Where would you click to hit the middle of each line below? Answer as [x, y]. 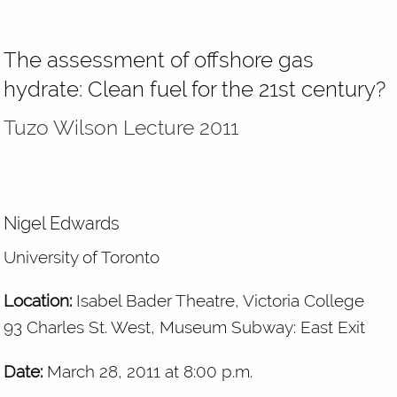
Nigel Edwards [62, 223]
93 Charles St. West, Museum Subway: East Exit [185, 327]
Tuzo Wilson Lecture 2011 [121, 127]
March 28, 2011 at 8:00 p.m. [148, 371]
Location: [38, 301]
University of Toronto [82, 257]
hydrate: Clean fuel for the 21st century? [195, 90]
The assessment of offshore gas [159, 60]
